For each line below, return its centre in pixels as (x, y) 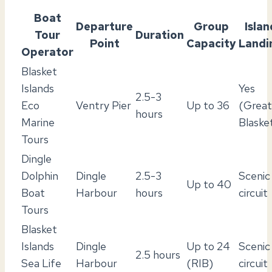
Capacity (211, 43)
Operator (47, 52)
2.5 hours (158, 254)
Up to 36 (208, 105)
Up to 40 (209, 184)
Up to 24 (208, 246)
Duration (160, 35)
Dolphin (40, 175)
